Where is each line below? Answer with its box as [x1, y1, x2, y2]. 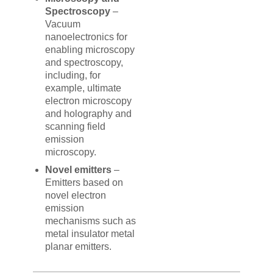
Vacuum [45, 19, 81, 30]
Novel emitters [45, 165, 112, 175]
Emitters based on [45, 177, 124, 188]
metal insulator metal [45, 229, 135, 239]
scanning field [45, 121, 106, 132]
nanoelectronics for [45, 32, 128, 43]
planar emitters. [45, 241, 112, 252]
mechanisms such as [45, 216, 136, 227]
